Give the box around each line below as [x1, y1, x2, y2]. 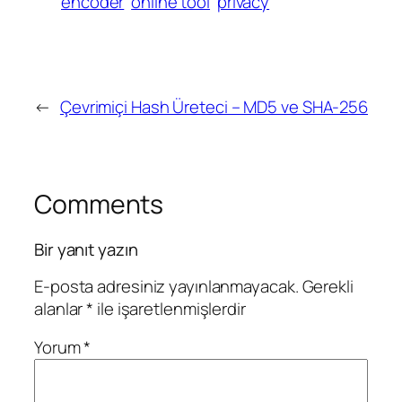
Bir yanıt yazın [34, 238, 138, 262]
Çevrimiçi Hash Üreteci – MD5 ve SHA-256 [59, 95, 369, 119]
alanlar [34, 296, 87, 320]
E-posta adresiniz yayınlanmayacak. [34, 274, 299, 298]
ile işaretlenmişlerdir [93, 296, 246, 320]
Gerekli [301, 274, 354, 298]
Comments [34, 187, 164, 223]
